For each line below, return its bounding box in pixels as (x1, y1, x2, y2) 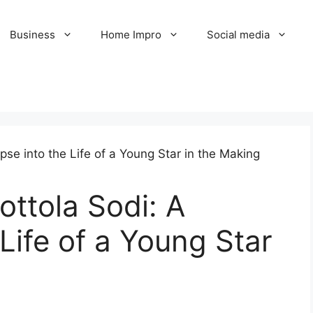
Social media (207, 28, 270, 41)
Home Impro (101, 28, 162, 41)
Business (10, 28, 56, 41)
